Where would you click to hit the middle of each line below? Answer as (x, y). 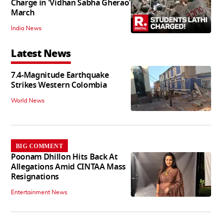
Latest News (41, 54)
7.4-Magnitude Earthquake (60, 76)
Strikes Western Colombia (59, 85)
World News (28, 101)
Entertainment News (39, 192)
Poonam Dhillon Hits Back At (64, 157)
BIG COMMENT (40, 146)
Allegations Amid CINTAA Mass (69, 167)
